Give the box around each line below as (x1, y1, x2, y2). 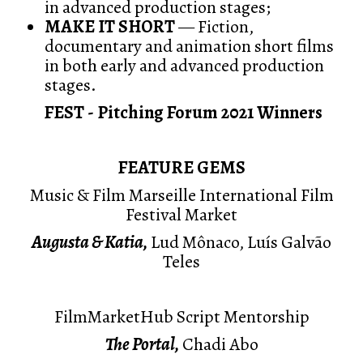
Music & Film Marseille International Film (29, 183, 334, 207)
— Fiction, (175, 15, 254, 39)
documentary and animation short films (45, 34, 334, 58)
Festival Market (126, 203, 237, 227)
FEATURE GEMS (117, 156, 246, 180)
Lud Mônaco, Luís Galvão (147, 230, 331, 254)
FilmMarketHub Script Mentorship (53, 305, 310, 329)
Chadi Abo (178, 332, 258, 357)
